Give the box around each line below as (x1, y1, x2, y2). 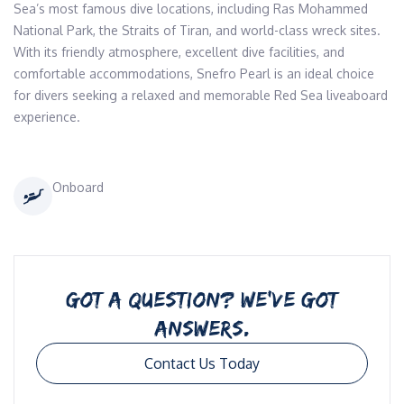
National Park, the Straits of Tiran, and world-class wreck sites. (14, 23, 381, 38)
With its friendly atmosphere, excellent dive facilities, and (14, 44, 344, 60)
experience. (14, 109, 80, 124)
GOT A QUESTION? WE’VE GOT (66, 287, 338, 311)
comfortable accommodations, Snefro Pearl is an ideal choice (14, 66, 374, 81)
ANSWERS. (154, 316, 250, 340)
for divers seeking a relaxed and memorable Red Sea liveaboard (14, 87, 388, 103)
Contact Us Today (144, 354, 260, 372)
